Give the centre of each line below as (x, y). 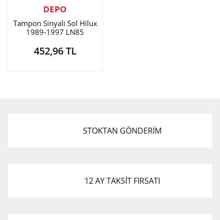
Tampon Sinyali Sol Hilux (55, 23)
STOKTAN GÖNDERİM (122, 131)
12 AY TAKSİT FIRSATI (122, 181)
